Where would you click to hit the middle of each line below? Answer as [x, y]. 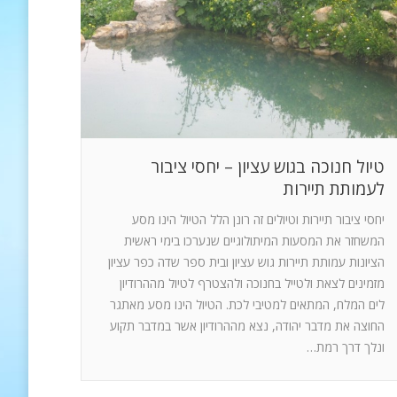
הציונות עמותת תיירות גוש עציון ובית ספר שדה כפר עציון [246, 261]
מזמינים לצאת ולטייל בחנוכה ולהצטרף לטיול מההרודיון [252, 283]
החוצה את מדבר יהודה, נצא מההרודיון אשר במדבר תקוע [247, 325]
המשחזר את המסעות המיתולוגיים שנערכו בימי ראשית [254, 240]
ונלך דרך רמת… [346, 346]
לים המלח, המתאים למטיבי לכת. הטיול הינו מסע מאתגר [247, 304]
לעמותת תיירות [334, 188]
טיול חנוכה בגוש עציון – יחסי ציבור [268, 166]
